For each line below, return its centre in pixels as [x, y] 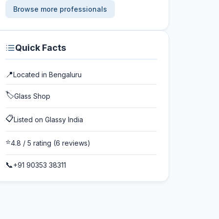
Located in [31, 74]
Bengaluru [65, 74]
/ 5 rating [36, 143]
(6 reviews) [71, 143]
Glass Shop [32, 96]
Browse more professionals [60, 9]
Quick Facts [41, 48]
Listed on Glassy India [48, 120]
